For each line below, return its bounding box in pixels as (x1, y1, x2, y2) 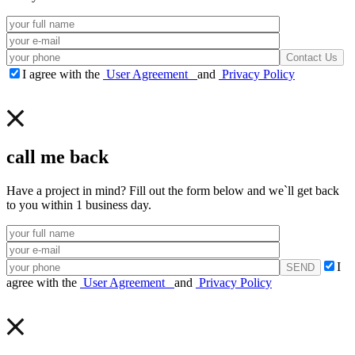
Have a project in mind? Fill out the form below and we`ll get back (6, 183, 339, 197)
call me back (6, 146, 109, 167)
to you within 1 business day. (6, 197, 151, 212)
